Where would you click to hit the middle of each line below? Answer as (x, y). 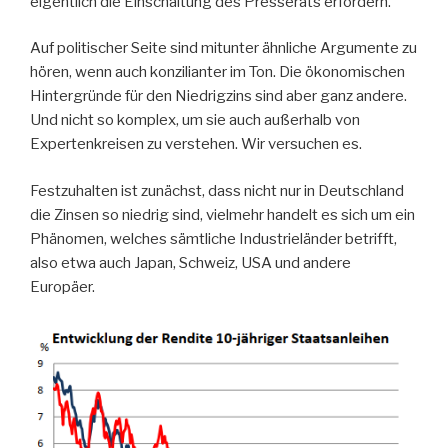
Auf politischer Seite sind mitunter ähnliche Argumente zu (223, 48)
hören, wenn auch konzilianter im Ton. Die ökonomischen (217, 72)
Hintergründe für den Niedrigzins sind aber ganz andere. (218, 96)
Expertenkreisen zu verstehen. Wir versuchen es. (196, 144)
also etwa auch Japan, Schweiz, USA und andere (190, 262)
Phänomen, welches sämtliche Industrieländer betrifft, (213, 238)
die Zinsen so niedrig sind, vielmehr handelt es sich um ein (222, 214)
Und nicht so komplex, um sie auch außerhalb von (195, 120)
